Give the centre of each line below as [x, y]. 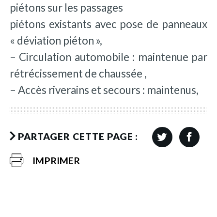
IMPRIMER [56, 160]
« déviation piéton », [56, 40]
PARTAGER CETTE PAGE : [78, 136]
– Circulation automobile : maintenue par [108, 57]
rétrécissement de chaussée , [78, 73]
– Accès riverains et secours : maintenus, [104, 90]
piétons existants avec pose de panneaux [108, 24]
